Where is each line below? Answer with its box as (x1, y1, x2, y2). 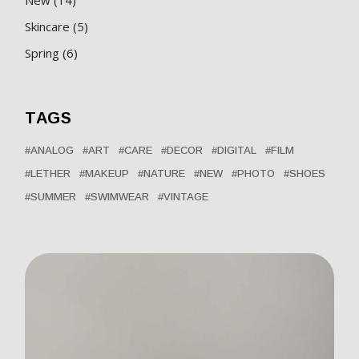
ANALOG (30, 143, 75, 156)
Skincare (25, 18, 71, 34)
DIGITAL (217, 143, 257, 156)
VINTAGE (163, 190, 209, 203)
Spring (25, 44, 60, 61)
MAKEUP (85, 167, 130, 179)
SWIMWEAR (91, 190, 150, 203)
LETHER (30, 167, 71, 179)
